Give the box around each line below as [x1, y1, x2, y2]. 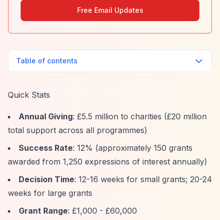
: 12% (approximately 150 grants [73, 143, 192, 153]
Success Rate [19, 143, 73, 153]
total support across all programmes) [8, 125, 147, 135]
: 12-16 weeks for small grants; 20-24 [74, 174, 212, 184]
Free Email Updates [77, 6, 143, 14]
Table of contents [16, 56, 78, 65]
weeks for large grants [8, 188, 92, 198]
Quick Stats [8, 90, 50, 100]
